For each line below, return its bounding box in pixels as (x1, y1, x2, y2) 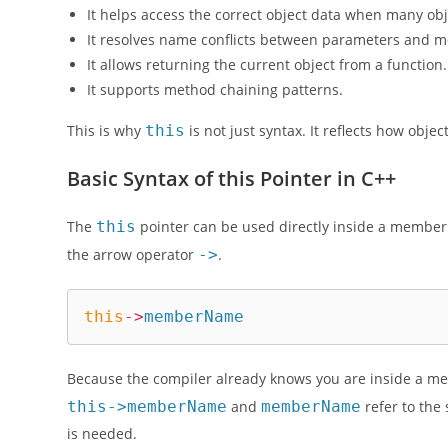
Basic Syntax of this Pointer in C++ (67, 164, 397, 192)
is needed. (67, 423, 138, 443)
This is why (67, 120, 146, 140)
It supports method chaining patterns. (87, 79, 344, 99)
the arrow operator (67, 244, 199, 264)
